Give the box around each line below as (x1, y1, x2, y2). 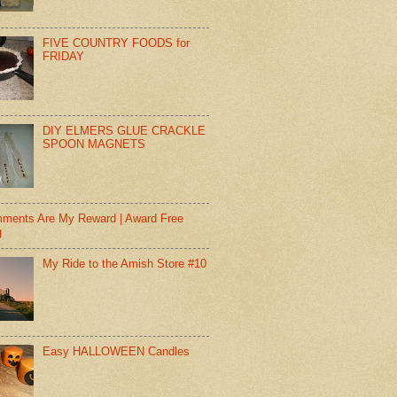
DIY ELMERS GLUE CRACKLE (43, 123, 206, 137)
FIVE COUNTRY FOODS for (43, 35, 191, 50)
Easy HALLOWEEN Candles (43, 345, 191, 359)
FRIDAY (43, 49, 85, 63)
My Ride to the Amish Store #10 (43, 257, 207, 271)
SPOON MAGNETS (43, 136, 146, 151)
